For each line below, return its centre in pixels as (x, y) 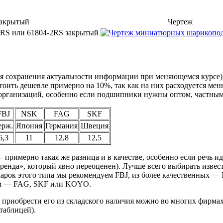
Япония (29, 125)
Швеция (95, 125)
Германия (61, 125)
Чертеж (180, 21)
